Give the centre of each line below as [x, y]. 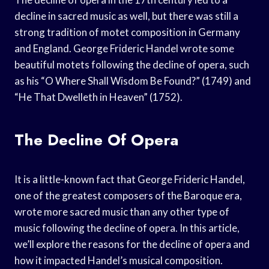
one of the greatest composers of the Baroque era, [128, 195]
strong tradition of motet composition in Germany [127, 32]
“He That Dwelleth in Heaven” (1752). [98, 97]
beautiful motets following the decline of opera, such [132, 64]
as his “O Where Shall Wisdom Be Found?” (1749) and [133, 80]
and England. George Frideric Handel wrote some [124, 48]
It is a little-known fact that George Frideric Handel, [130, 179]
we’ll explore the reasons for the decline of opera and [132, 244]
